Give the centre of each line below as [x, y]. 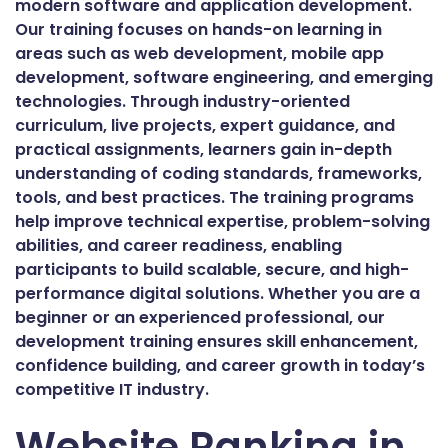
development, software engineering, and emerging [224, 78]
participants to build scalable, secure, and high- [212, 270]
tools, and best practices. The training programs [214, 198]
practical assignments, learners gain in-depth [203, 150]
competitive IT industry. [112, 390]
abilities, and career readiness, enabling [178, 246]
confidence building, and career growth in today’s [220, 366]
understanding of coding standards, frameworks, [218, 174]
